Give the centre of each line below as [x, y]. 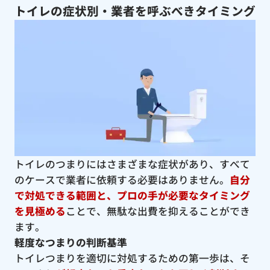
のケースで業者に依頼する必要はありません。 [122, 179]
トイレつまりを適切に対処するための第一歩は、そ [132, 258]
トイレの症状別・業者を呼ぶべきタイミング [135, 11]
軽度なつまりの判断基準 [71, 242]
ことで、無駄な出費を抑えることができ [158, 211]
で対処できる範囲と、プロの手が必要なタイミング [132, 195]
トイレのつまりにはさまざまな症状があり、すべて [132, 164]
